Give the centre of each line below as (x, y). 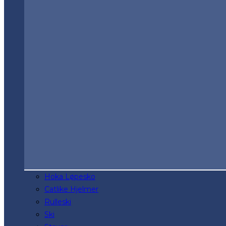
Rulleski (58, 202)
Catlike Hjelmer (71, 189)
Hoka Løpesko (70, 176)
